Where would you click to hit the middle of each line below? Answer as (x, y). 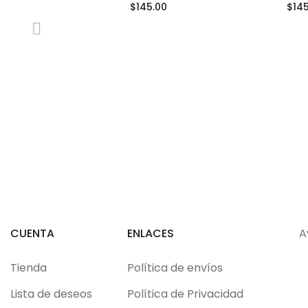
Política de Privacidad (185, 294)
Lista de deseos (51, 294)
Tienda (29, 268)
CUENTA (32, 234)
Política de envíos (175, 268)
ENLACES (150, 234)
